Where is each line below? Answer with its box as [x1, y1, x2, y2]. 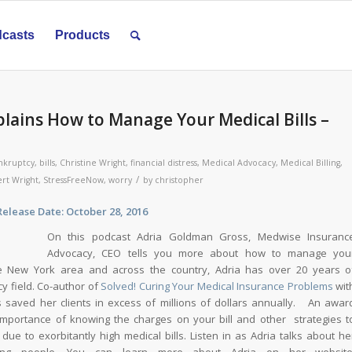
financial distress [130, 157, 197, 168]
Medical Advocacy [202, 157, 276, 168]
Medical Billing [280, 157, 340, 168]
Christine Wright [60, 157, 126, 168]
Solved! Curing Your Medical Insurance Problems [101, 279, 333, 294]
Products [55, 28, 110, 42]
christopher [155, 174, 203, 185]
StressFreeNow [43, 174, 104, 185]
